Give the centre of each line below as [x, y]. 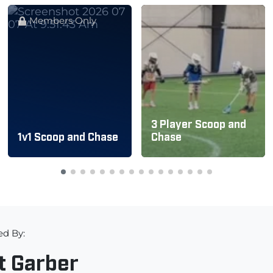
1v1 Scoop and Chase [68, 136]
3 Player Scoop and [198, 123]
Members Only [62, 20]
